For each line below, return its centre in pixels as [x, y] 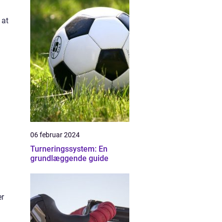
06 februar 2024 [55, 135]
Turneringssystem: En [69, 149]
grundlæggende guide [69, 158]
